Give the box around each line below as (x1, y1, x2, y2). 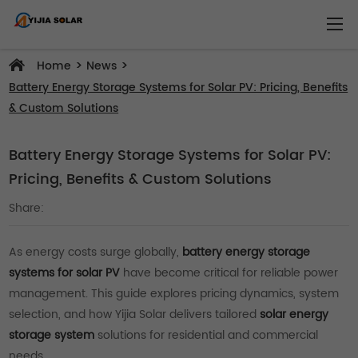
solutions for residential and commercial (94, 326, 319, 344)
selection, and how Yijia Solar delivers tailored (9, 305, 261, 324)
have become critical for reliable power (120, 264, 339, 282)
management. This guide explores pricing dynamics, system (9, 284, 340, 303)
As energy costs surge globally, (9, 243, 183, 261)
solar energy (260, 305, 329, 324)
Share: (9, 199, 45, 217)
